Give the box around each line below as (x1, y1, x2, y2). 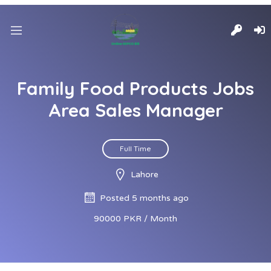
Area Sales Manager (48, 99, 223, 122)
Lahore (130, 169, 158, 180)
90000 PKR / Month (94, 214, 177, 224)
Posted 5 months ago (100, 193, 189, 203)
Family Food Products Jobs (17, 77, 254, 100)
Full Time (120, 144, 151, 153)
